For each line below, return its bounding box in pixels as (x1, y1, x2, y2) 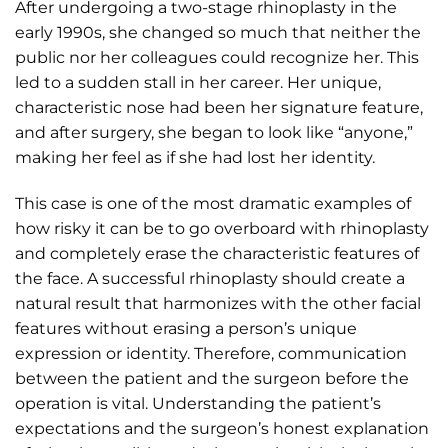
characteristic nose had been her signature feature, (15, 98, 423, 118)
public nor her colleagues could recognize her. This (15, 48, 419, 68)
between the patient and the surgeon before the (15, 369, 409, 389)
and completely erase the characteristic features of (15, 244, 419, 264)
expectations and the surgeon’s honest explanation (15, 419, 429, 439)
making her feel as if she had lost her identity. (15, 148, 375, 168)
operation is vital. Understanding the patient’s (15, 394, 381, 414)
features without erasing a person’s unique (15, 319, 357, 339)
